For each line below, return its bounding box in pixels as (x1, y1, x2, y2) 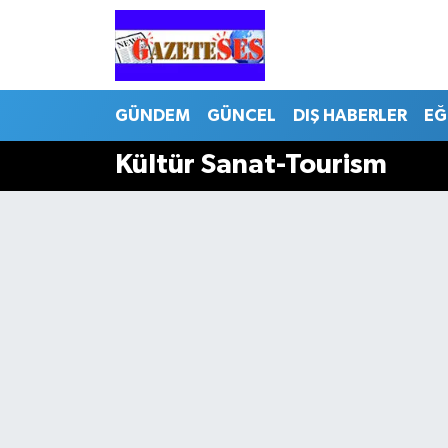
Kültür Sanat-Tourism (114, 151, 387, 180)
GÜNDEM (114, 106, 190, 124)
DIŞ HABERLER (292, 106, 407, 124)
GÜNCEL (206, 106, 276, 124)
